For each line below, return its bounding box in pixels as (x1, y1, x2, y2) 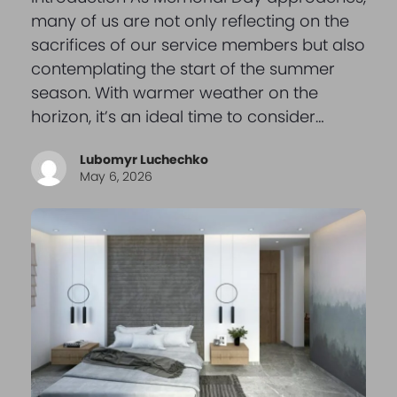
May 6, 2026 (79, 167, 152, 186)
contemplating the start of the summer (30, 58, 335, 81)
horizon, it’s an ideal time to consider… (30, 105, 324, 128)
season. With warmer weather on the (30, 82, 318, 105)
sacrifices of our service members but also (30, 34, 365, 57)
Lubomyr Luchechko (79, 151, 208, 169)
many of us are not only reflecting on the (30, 10, 349, 33)
